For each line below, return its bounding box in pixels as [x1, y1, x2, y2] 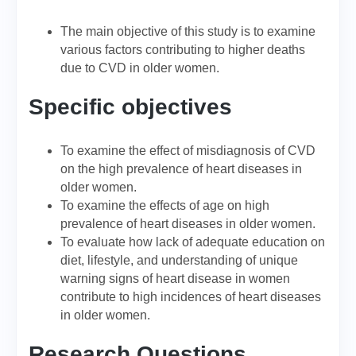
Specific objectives [29, 95, 232, 119]
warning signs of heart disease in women [60, 272, 290, 285]
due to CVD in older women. [60, 61, 219, 75]
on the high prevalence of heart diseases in [60, 162, 302, 176]
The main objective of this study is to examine [60, 25, 315, 38]
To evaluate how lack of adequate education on [60, 235, 325, 249]
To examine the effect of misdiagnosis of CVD [60, 144, 315, 157]
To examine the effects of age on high [60, 199, 269, 212]
